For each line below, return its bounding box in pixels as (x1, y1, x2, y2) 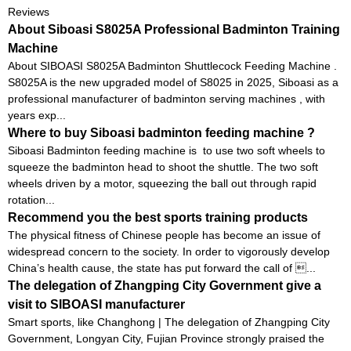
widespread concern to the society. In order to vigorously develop (8, 244, 330, 258)
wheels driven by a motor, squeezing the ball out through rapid (8, 176, 317, 190)
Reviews (8, 5, 49, 18)
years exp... (8, 108, 66, 121)
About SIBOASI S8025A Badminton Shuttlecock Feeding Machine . (8, 59, 337, 72)
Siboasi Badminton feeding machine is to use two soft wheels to (8, 143, 325, 157)
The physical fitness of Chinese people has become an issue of (8, 228, 320, 241)
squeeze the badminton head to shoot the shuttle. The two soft (8, 160, 318, 173)
